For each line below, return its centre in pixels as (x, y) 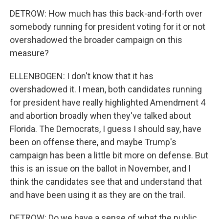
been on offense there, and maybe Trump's (93, 142)
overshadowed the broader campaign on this (96, 40)
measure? (29, 53)
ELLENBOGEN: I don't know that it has (82, 76)
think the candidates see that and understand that (106, 182)
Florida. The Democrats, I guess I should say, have (106, 129)
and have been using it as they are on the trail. (98, 195)
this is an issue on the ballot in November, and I (100, 168)
